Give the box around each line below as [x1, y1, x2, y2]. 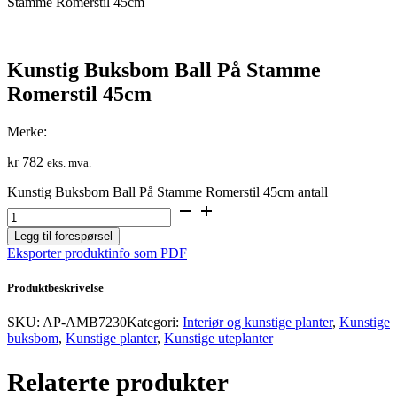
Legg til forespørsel [14, 229, 113, 243]
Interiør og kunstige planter [183, 315, 332, 330]
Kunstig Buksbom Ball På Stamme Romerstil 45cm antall [7, 183, 328, 199]
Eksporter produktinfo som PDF [7, 245, 187, 261]
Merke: [7, 123, 47, 139]
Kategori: [127, 315, 183, 330]
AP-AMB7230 [43, 315, 127, 330]
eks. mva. [47, 155, 91, 169]
